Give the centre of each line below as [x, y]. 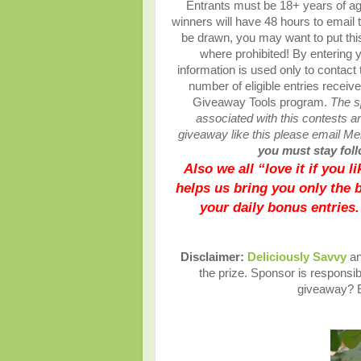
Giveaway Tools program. [261, 103]
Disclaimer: [214, 257]
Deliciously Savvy [297, 257]
